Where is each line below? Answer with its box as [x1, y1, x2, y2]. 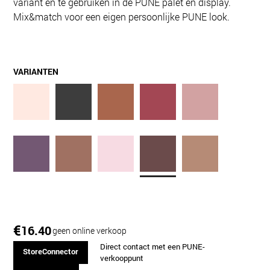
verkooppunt [99, 253, 143, 263]
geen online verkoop [52, 224, 127, 236]
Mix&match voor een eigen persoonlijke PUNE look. [13, 10, 230, 23]
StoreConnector [22, 246, 78, 257]
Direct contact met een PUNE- [99, 242, 205, 251]
